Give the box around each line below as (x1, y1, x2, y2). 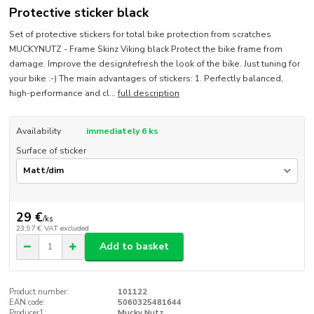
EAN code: (9, 296, 46, 308)
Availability (15, 125, 61, 137)
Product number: (9, 286, 69, 297)
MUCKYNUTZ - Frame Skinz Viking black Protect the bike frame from (9, 43, 283, 55)
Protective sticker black (9, 4, 149, 22)
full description (118, 87, 180, 99)
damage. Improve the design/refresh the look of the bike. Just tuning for (9, 57, 301, 69)
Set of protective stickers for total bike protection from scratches (9, 28, 272, 40)
